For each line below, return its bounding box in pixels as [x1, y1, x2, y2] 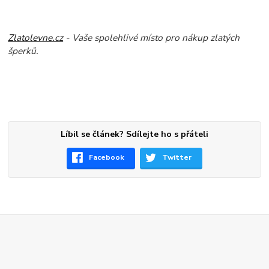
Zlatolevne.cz [8, 31, 64, 44]
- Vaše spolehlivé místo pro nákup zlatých [63, 31, 240, 44]
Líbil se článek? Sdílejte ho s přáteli [60, 128, 208, 141]
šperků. [8, 44, 39, 58]
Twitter [162, 153, 192, 163]
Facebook [89, 153, 125, 163]
